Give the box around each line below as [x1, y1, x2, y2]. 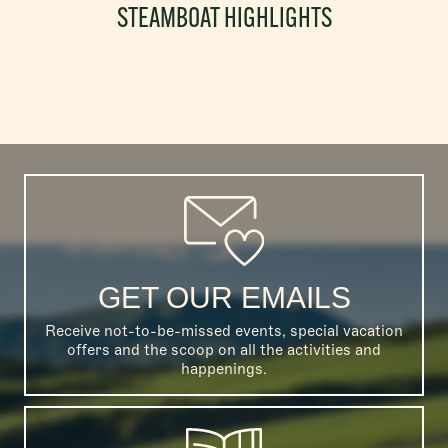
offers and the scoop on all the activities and [67, 340, 381, 359]
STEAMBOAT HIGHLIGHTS [116, 5, 332, 34]
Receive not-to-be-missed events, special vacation [45, 321, 403, 340]
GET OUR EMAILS [97, 280, 351, 314]
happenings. [181, 359, 267, 378]
